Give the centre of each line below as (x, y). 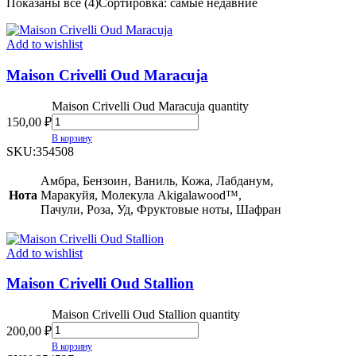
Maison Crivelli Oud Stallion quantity (146, 315)
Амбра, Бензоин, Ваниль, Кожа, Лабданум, (157, 180)
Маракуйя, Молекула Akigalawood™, (141, 195)
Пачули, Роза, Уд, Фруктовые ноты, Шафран (161, 209)
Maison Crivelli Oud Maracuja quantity (150, 106)
